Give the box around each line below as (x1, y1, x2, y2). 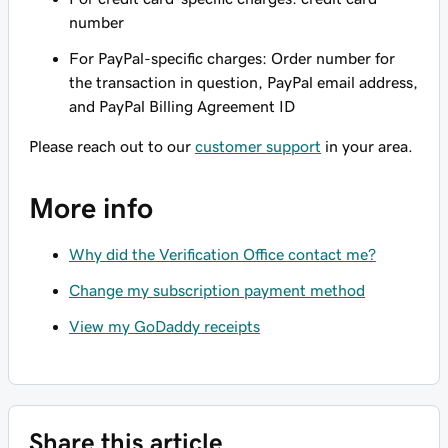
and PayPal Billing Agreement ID (69, 98, 295, 114)
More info (29, 194, 153, 222)
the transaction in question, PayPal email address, (69, 74, 418, 90)
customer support (195, 138, 321, 154)
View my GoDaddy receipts (69, 318, 260, 334)
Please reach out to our (29, 138, 195, 154)
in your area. (321, 138, 413, 154)
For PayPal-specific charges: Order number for (69, 50, 395, 66)
